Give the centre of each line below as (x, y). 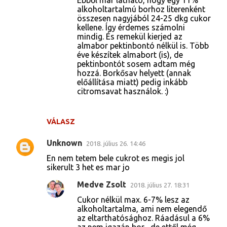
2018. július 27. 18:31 (160, 185)
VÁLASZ (61, 121)
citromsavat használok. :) (123, 91)
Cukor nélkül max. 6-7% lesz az (133, 199)
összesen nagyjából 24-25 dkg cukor (144, 18)
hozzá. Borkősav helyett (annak (134, 73)
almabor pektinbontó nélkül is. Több (143, 45)
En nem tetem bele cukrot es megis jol (116, 158)
